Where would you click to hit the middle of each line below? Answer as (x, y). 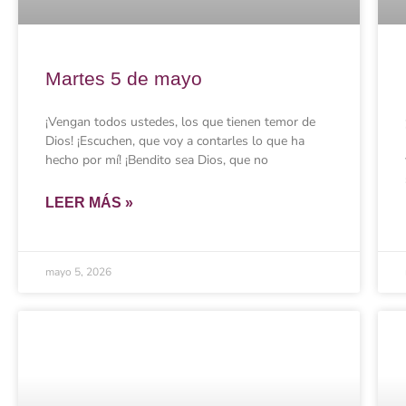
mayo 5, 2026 (78, 271)
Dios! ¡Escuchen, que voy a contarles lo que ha (175, 140)
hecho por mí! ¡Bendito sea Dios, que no (157, 159)
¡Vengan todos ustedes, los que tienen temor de (180, 121)
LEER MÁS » (89, 202)
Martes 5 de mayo (124, 78)
